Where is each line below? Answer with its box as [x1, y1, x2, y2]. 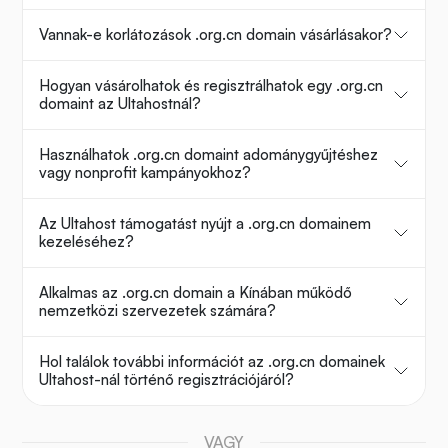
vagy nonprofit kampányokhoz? [39, 163, 251, 183]
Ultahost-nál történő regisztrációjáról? [39, 370, 294, 390]
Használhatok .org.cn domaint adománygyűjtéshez [39, 145, 378, 165]
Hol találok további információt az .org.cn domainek [39, 352, 385, 372]
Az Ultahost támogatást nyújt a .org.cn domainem [39, 214, 371, 234]
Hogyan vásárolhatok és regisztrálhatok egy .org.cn [39, 76, 383, 96]
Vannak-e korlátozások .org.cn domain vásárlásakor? [39, 25, 392, 45]
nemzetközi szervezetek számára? [39, 301, 276, 321]
